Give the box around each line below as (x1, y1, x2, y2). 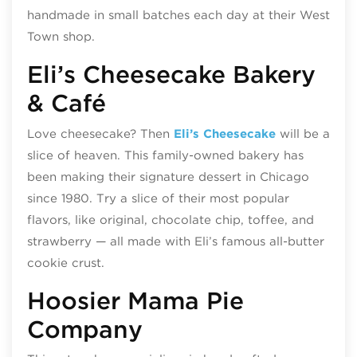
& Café (26, 88, 106, 118)
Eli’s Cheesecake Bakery (26, 60, 316, 89)
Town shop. (26, 29, 95, 45)
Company (26, 314, 143, 343)
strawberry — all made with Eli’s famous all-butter (26, 233, 324, 249)
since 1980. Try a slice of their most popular (26, 190, 289, 206)
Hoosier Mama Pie (26, 285, 244, 315)
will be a (275, 126, 330, 141)
